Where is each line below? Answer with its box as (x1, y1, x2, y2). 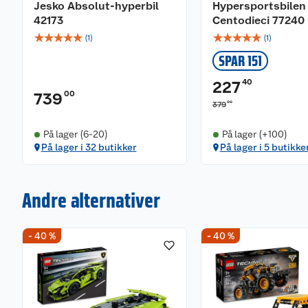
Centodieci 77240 (212, 14, 305, 27)
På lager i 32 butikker (41, 142, 137, 153)
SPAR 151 (219, 52, 262, 69)
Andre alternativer (22, 188, 160, 212)
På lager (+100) (221, 129, 287, 140)
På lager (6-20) (43, 129, 108, 140)
